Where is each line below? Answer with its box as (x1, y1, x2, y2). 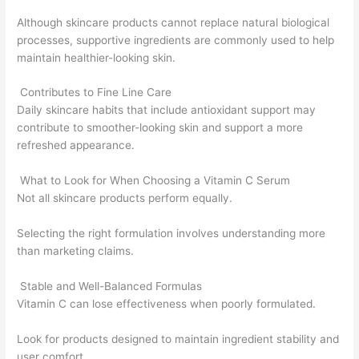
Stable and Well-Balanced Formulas (17, 280, 203, 293)
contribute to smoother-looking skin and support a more (17, 121, 304, 135)
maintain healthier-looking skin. (17, 50, 176, 64)
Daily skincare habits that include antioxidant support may (17, 103, 317, 117)
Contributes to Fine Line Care (17, 86, 172, 99)
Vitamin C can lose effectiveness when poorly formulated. (17, 297, 317, 311)
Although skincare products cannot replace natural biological (17, 15, 330, 29)
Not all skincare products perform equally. (17, 192, 233, 205)
